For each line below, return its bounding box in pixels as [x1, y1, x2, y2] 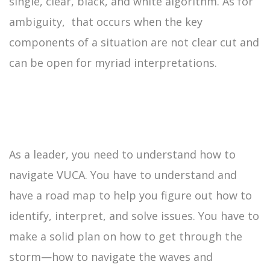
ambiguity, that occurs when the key [9, 14, 202, 29]
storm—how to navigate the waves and [9, 249, 213, 264]
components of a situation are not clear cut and [9, 34, 259, 49]
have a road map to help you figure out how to [9, 187, 252, 202]
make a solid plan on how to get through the [9, 228, 242, 243]
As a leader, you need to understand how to [9, 146, 236, 162]
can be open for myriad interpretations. [9, 55, 217, 70]
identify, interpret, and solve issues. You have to [9, 208, 259, 223]
